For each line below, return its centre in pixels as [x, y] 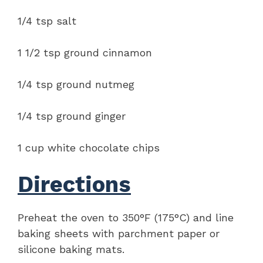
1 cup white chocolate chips [89, 147]
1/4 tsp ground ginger [72, 116]
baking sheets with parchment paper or [119, 233]
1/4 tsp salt [47, 21]
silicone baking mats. [71, 249]
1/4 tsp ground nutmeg [76, 84]
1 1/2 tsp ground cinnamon [85, 52]
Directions [74, 184]
